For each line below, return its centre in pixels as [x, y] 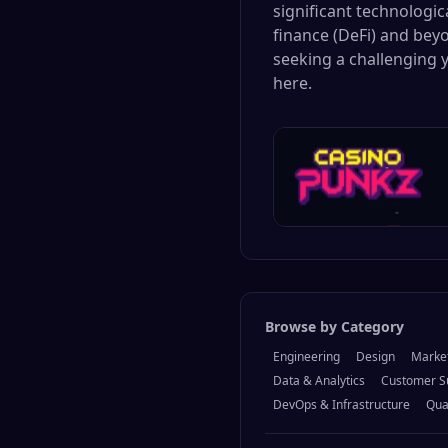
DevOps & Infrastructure [341, 405]
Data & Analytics [319, 381]
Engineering [306, 357]
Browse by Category [334, 327]
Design [375, 357]
